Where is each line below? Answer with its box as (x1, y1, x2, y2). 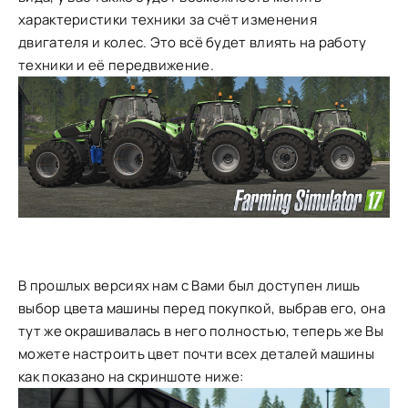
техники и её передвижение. (18, 56, 214, 75)
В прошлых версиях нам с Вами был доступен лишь (18, 275, 361, 295)
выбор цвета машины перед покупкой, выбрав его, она (18, 298, 385, 318)
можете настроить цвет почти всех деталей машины (18, 343, 375, 363)
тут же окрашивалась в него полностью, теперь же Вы (18, 321, 383, 341)
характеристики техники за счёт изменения (18, 10, 317, 29)
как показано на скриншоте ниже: (18, 366, 244, 386)
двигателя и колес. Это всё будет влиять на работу (18, 33, 367, 52)
